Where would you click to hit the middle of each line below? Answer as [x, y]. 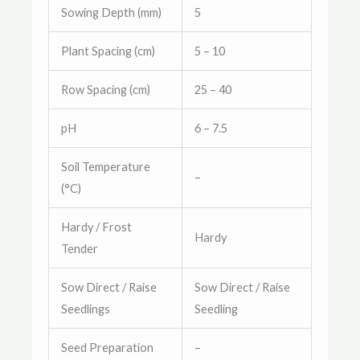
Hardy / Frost [96, 227]
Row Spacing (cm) [105, 89]
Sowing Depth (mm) [111, 12]
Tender [79, 248]
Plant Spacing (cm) [108, 51]
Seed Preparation [107, 347]
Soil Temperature [105, 166]
